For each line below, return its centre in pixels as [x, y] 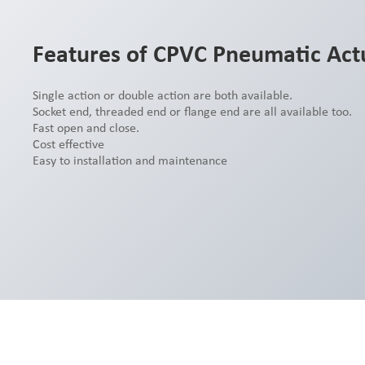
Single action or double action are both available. [163, 96]
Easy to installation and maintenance [130, 161]
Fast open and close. [88, 129]
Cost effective [68, 145]
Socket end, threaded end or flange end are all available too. [192, 112]
